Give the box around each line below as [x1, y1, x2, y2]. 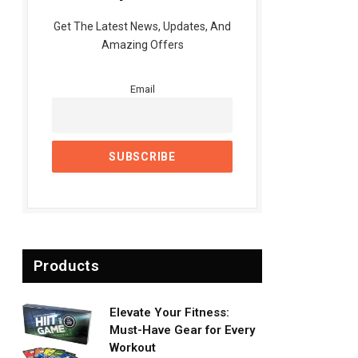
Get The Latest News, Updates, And [54, 20, 231, 33]
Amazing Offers [101, 38, 184, 51]
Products [34, 256, 100, 275]
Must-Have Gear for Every [109, 322, 255, 337]
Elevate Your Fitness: [109, 304, 229, 320]
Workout [109, 340, 156, 355]
